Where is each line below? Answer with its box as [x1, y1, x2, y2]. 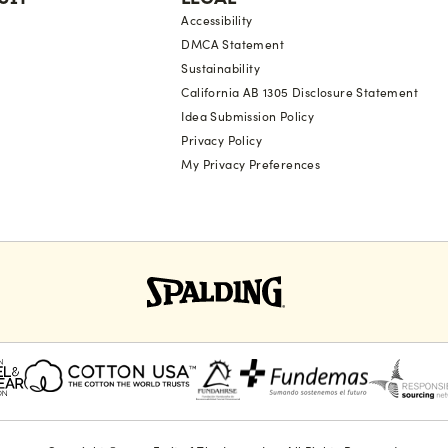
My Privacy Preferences [181, 157, 321, 172]
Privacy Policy [181, 133, 262, 148]
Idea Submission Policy [181, 109, 315, 124]
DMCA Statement [181, 37, 284, 52]
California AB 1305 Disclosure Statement [181, 85, 418, 100]
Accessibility [181, 13, 253, 28]
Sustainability [181, 61, 260, 76]
